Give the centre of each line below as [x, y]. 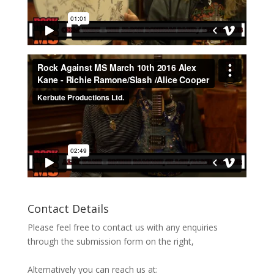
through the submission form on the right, [110, 241]
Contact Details [68, 208]
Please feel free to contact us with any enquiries [122, 227]
